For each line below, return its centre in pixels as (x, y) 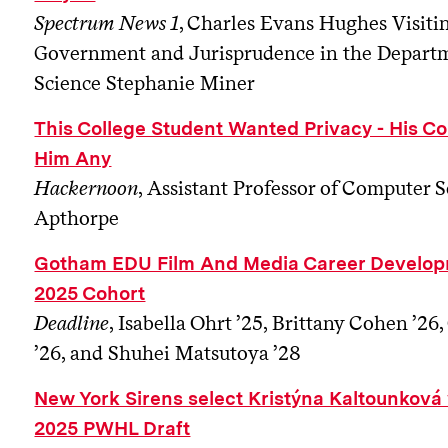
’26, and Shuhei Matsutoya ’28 (168, 352)
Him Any (73, 158)
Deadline (72, 322)
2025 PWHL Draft (112, 428)
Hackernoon (86, 187)
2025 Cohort (90, 293)
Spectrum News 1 (107, 22)
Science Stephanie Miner (145, 82)
